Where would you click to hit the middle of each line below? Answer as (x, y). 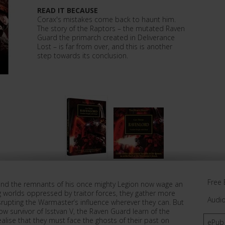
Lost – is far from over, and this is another (105, 46)
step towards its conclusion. (83, 55)
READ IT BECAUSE (68, 10)
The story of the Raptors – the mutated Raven (111, 28)
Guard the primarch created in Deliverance (106, 37)
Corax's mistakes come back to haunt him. (106, 19)
